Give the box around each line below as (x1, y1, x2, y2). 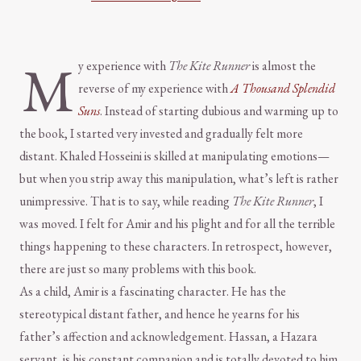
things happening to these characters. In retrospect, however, (19, 238, 332, 255)
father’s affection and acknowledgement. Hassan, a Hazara (19, 328, 317, 346)
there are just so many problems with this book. (19, 260, 256, 278)
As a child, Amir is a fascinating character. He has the (19, 283, 286, 301)
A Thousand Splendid (230, 80, 335, 98)
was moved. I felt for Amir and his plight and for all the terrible (19, 215, 335, 233)
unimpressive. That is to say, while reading (19, 193, 232, 210)
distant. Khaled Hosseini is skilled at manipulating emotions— (19, 147, 330, 165)
